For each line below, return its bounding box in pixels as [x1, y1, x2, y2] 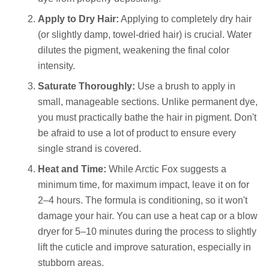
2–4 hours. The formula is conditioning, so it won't [38, 195, 247, 206]
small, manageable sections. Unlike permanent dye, [38, 97, 258, 107]
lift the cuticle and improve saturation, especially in [38, 242, 251, 253]
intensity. [38, 61, 75, 71]
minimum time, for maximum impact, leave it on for [38, 180, 249, 190]
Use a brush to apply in [135, 81, 235, 92]
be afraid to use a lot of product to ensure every [38, 128, 236, 139]
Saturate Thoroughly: [38, 81, 135, 92]
